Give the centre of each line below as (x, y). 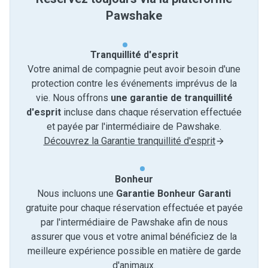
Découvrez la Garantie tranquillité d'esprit (129, 141)
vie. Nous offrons (73, 98)
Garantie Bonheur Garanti (173, 194)
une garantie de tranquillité (171, 98)
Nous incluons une (77, 194)
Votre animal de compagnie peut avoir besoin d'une (134, 69)
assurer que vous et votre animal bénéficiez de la (134, 237)
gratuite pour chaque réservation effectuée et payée (134, 208)
